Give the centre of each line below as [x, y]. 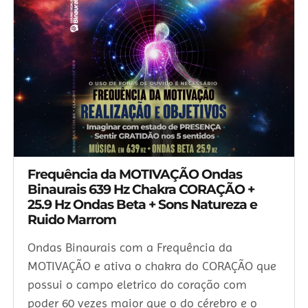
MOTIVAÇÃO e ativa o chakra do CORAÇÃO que [152, 266]
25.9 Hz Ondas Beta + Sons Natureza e [142, 205]
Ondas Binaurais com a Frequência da [130, 247]
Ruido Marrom [72, 220]
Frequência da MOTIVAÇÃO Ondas [135, 175]
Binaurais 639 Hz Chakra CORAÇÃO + [141, 190]
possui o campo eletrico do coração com [137, 285]
